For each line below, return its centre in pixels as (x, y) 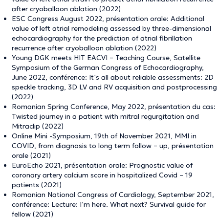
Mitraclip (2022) (38, 126)
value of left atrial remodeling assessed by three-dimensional (111, 28)
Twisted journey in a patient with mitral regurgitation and (105, 116)
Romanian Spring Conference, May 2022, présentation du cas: (114, 107)
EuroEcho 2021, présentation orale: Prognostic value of (102, 165)
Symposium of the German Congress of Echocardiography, (108, 67)
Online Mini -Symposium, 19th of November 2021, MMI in (104, 136)
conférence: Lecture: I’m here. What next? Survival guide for (109, 204)
